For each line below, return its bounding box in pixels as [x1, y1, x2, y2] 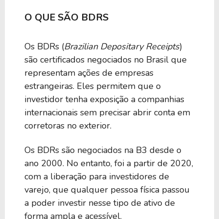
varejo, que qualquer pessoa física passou [24, 184, 190, 196]
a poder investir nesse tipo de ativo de [24, 197, 175, 209]
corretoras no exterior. [24, 120, 111, 131]
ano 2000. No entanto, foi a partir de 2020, [24, 157, 193, 170]
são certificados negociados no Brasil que [24, 54, 187, 66]
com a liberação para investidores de [24, 171, 169, 183]
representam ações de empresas [24, 67, 153, 79]
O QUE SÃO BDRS [24, 11, 109, 24]
